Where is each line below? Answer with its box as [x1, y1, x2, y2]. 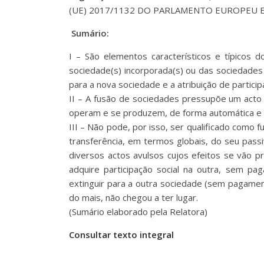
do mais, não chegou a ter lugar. [69, 191, 198, 203]
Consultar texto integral [69, 228, 174, 240]
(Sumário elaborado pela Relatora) [69, 205, 207, 217]
